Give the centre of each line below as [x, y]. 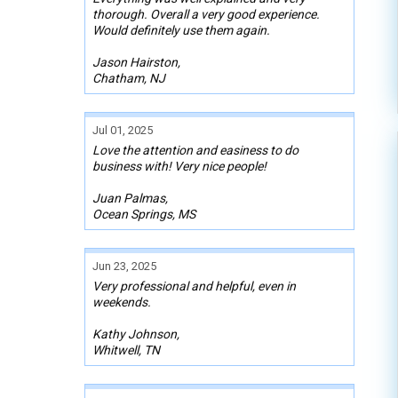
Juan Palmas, [130, 198]
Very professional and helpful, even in [194, 286]
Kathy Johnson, [136, 334]
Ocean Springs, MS [144, 214]
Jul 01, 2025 [123, 130]
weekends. [122, 302]
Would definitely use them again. [181, 30]
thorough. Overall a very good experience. [206, 14]
